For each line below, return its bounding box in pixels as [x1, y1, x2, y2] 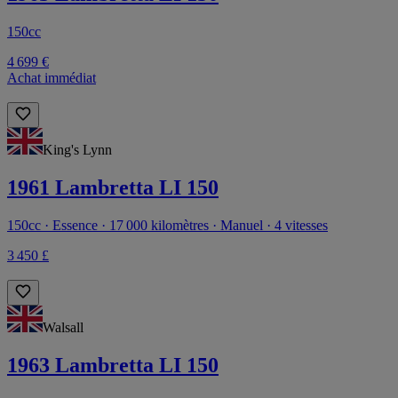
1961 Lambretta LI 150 [7, 175, 219, 199]
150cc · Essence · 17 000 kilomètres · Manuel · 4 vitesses [7, 217, 328, 233]
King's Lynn [43, 142, 112, 157]
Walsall [43, 319, 84, 335]
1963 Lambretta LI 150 [7, 353, 219, 377]
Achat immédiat [7, 70, 96, 85]
